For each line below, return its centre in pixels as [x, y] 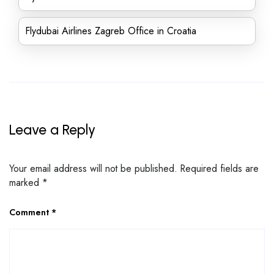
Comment [30, 212]
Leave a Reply [52, 130]
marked [26, 182]
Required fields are [220, 168]
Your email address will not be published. [93, 168]
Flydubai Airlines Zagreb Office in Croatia [111, 31]
